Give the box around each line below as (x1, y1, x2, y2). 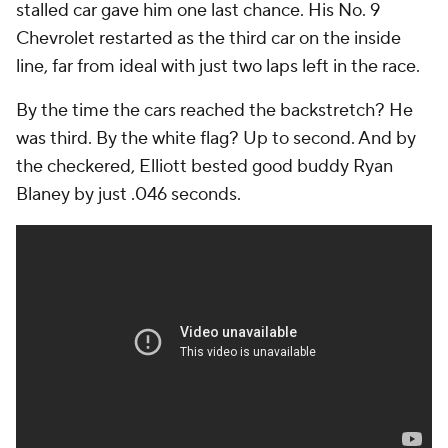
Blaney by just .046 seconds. (16, 183, 241, 206)
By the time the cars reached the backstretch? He (16, 99, 413, 122)
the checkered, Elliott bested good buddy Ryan (16, 155, 393, 178)
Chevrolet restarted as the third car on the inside (16, 27, 401, 50)
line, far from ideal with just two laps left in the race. (16, 55, 420, 78)
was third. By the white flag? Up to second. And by (16, 127, 416, 150)
